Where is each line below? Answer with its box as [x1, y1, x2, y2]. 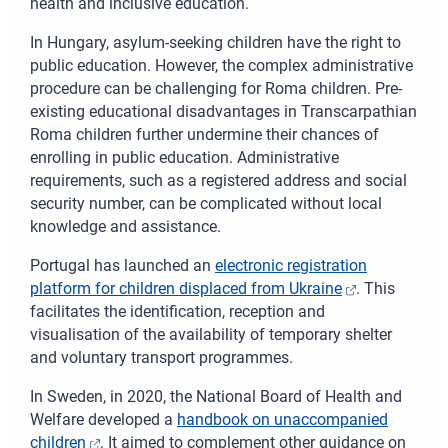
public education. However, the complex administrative [30, 56, 413, 76]
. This [356, 279, 395, 299]
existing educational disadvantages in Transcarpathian [30, 102, 417, 122]
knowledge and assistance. [30, 217, 221, 237]
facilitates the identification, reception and [30, 302, 325, 322]
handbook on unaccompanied [177, 410, 388, 430]
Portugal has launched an [30, 256, 215, 276]
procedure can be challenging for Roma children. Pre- [30, 79, 402, 99]
